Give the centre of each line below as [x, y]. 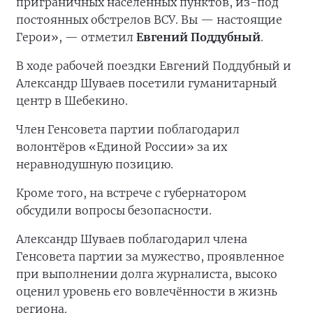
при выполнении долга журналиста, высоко [147, 274]
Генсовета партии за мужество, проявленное [150, 257]
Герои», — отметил [76, 37]
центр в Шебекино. [72, 101]
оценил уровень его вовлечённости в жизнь [147, 292]
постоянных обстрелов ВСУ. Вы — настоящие [149, 20]
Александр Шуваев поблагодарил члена [132, 239]
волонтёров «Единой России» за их [122, 147]
